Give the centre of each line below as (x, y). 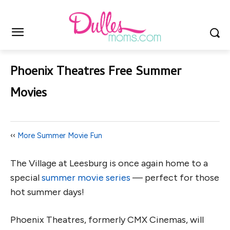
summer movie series (86, 178)
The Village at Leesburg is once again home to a (109, 164)
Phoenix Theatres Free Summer (96, 73)
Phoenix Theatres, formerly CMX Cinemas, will (107, 220)
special (26, 178)
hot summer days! (47, 192)
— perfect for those (175, 178)
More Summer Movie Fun (60, 136)
